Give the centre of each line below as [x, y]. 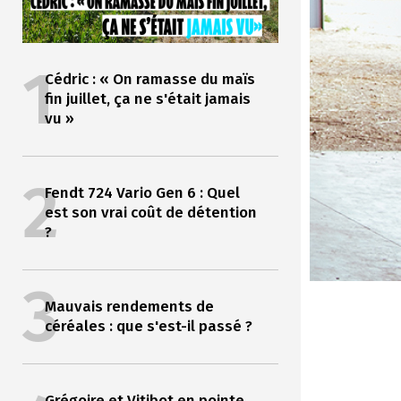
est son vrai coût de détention [150, 213]
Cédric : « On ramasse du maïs [149, 80]
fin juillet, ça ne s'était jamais [147, 99]
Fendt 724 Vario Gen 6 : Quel [142, 193]
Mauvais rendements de [129, 307]
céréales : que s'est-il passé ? [148, 327]
